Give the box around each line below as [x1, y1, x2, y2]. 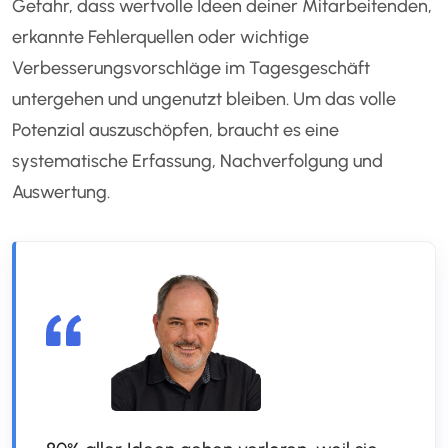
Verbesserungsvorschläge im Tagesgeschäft [12, 57, 371, 80]
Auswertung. [12, 181, 111, 204]
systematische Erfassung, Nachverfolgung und [12, 150, 384, 173]
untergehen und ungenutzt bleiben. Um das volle [12, 88, 397, 111]
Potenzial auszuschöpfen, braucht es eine [12, 119, 340, 142]
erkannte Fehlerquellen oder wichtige [12, 26, 310, 49]
